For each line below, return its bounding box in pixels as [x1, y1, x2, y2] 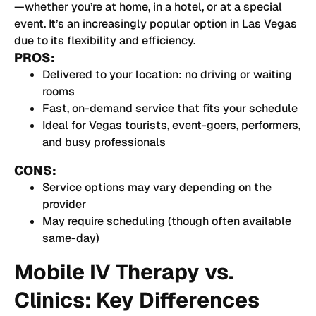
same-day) [42, 230, 99, 245]
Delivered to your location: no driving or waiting [42, 66, 292, 82]
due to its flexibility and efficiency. [14, 32, 195, 48]
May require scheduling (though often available [42, 213, 291, 229]
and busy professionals [42, 134, 166, 150]
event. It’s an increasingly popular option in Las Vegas [14, 16, 297, 31]
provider [42, 196, 86, 212]
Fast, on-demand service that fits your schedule [42, 100, 298, 116]
